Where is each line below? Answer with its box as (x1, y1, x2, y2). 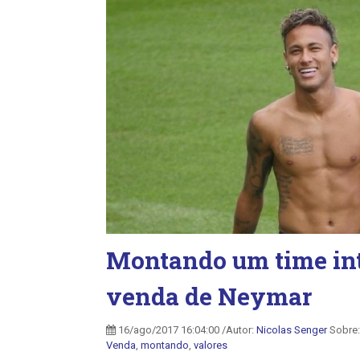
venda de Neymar (106, 280, 312, 312)
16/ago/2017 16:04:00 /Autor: (116, 324, 256, 336)
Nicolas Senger (256, 324, 327, 336)
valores (194, 339, 227, 351)
